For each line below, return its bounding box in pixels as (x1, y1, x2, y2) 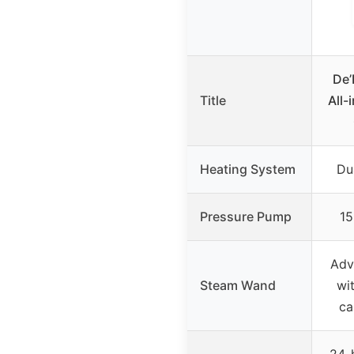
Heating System (200, 161, 296, 178)
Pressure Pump (200, 209, 292, 225)
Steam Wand (200, 277, 276, 294)
